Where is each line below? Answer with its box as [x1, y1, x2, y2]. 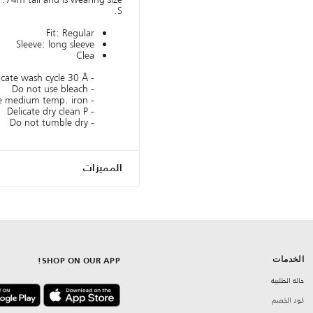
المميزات [82, 163, 122, 174]
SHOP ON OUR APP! [41, 257, 120, 266]
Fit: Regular [46, 25, 94, 41]
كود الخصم [272, 295, 305, 306]
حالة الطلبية [271, 275, 305, 286]
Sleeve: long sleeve [16, 36, 94, 52]
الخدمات [272, 254, 305, 265]
